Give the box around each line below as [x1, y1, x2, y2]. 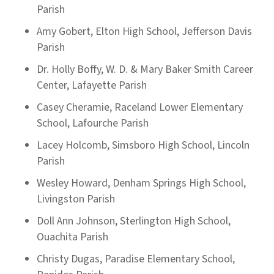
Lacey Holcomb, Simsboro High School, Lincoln [37, 138, 250, 153]
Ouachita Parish [37, 229, 108, 245]
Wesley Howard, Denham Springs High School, [37, 176, 246, 191]
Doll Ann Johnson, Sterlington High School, [37, 213, 231, 229]
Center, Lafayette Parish [37, 78, 147, 93]
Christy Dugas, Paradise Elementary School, [37, 251, 235, 267]
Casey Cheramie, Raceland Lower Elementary [37, 100, 243, 115]
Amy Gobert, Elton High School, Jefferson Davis [37, 24, 252, 39]
